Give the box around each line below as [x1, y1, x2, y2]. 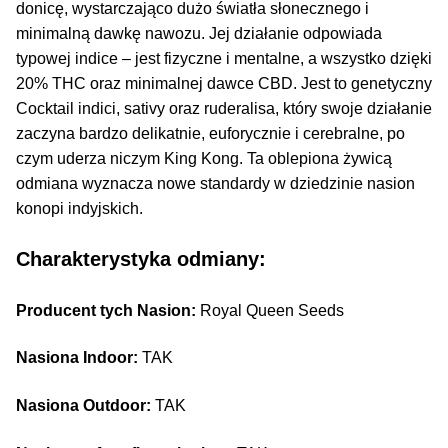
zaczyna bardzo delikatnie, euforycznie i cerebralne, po [16, 124, 405, 142]
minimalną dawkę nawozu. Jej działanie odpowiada [16, 24, 382, 42]
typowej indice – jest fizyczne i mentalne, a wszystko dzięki [16, 49, 432, 67]
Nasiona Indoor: [16, 349, 138, 367]
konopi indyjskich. [16, 199, 143, 217]
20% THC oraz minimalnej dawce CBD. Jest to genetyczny [16, 74, 432, 92]
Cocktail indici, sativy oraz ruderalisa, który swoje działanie [16, 99, 432, 117]
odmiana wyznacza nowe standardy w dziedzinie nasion [16, 174, 415, 192]
